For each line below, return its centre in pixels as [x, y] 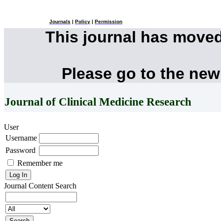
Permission [109, 22]
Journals [60, 22]
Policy [83, 22]
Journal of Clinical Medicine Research [98, 102]
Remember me [40, 163]
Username [21, 138]
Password [20, 150]
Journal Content [29, 185]
